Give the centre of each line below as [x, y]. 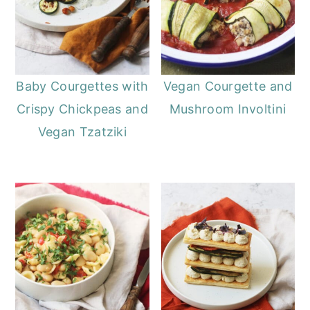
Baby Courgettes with [82, 86]
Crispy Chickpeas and [82, 109]
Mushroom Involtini [228, 109]
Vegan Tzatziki [82, 132]
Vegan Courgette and [228, 86]
